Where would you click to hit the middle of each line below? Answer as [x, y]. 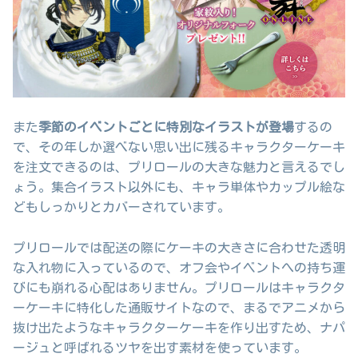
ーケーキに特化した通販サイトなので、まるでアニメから [179, 307]
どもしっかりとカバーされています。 [121, 207]
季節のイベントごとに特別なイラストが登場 [166, 127]
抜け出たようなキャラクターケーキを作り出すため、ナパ [179, 327]
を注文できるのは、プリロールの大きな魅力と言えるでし [179, 167]
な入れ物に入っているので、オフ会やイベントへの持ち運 [179, 267]
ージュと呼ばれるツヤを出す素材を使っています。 [160, 347]
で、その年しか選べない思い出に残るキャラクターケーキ [179, 147]
